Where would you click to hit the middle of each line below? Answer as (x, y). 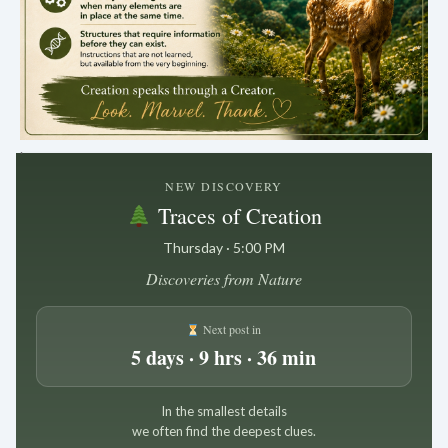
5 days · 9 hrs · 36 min (224, 358)
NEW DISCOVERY (224, 186)
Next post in (231, 329)
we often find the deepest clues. (223, 431)
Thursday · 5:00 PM (223, 248)
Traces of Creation (236, 216)
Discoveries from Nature (223, 279)
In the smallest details (223, 411)
